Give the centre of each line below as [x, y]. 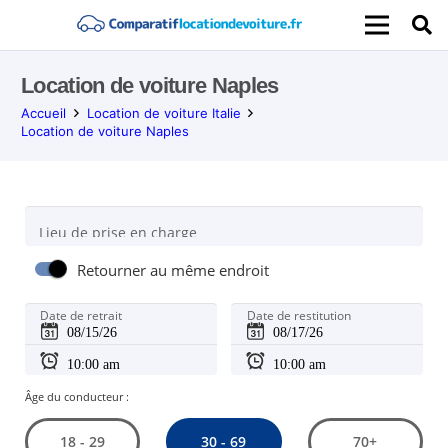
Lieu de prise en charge [117, 232]
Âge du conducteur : [76, 396]
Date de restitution [298, 316]
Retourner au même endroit [173, 271]
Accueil [43, 113]
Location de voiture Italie [163, 113]
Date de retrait [81, 316]
